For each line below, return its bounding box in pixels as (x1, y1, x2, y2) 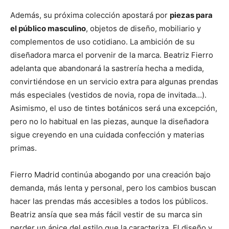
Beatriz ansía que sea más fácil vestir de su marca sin (10, 210, 202, 220)
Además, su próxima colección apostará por (10, 10, 170, 20)
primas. (10, 143, 39, 153)
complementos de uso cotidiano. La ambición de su (10, 37, 195, 47)
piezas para (170, 10, 213, 20)
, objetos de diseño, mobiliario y (86, 24, 201, 34)
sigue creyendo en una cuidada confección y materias (10, 130, 204, 140)
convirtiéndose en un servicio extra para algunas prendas (10, 77, 218, 87)
